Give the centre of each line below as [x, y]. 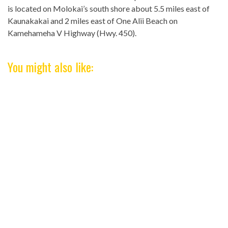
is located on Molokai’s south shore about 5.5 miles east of [109, 8]
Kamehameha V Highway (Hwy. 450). [72, 33]
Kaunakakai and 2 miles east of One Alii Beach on [93, 20]
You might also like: [50, 66]
